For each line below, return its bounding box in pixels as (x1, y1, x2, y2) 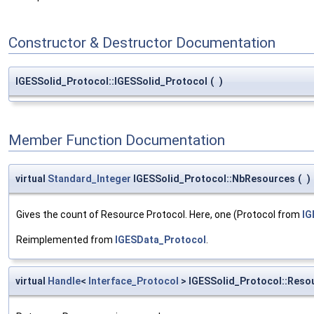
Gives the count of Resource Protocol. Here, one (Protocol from (16, 208, 302, 220)
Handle (48, 275, 81, 287)
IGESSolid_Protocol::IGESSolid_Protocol (15, 75, 207, 87)
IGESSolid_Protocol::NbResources (131, 172, 295, 184)
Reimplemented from (16, 233, 115, 245)
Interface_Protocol (88, 275, 179, 287)
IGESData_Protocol (115, 233, 206, 245)
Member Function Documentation (8, 132, 225, 149)
